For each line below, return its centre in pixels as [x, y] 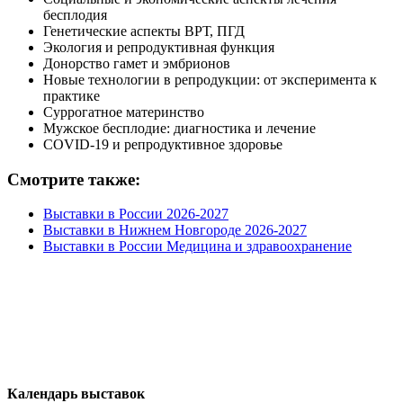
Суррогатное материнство [124, 112]
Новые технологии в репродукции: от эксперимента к [210, 79]
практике [72, 95]
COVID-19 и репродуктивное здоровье [163, 144]
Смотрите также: [74, 179]
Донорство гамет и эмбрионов [137, 63]
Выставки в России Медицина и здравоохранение [197, 246]
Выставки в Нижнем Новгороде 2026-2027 [175, 230]
